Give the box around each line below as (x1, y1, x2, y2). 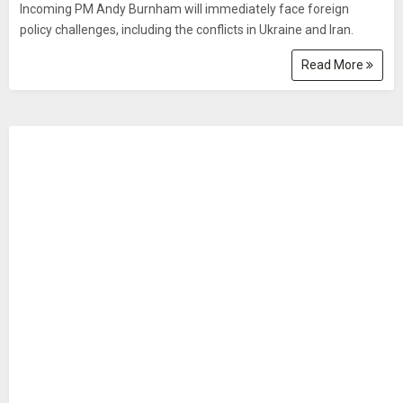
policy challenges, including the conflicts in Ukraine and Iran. (20, 22, 354, 37)
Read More (301, 58, 366, 72)
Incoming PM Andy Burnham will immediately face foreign (20, 2, 349, 16)
